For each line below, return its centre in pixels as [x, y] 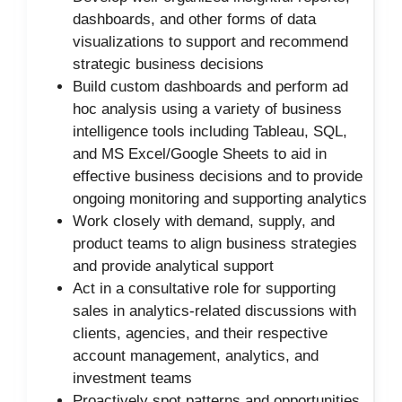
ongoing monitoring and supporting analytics [220, 198]
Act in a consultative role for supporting [204, 288]
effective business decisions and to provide [218, 176]
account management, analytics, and [196, 355]
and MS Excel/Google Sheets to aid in [200, 153]
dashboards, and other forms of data [194, 19]
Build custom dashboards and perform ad [210, 86]
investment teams [132, 378]
